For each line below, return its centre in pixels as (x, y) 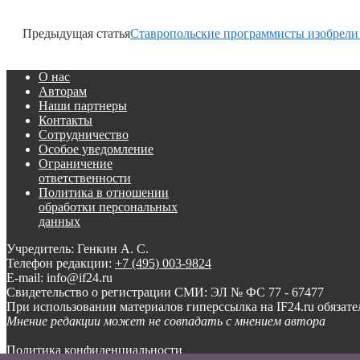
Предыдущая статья (76, 34)
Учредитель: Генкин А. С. (78, 249)
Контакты (65, 121)
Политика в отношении (104, 193)
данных (59, 222)
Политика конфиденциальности (94, 350)
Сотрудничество (84, 135)
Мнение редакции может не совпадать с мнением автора (166, 321)
